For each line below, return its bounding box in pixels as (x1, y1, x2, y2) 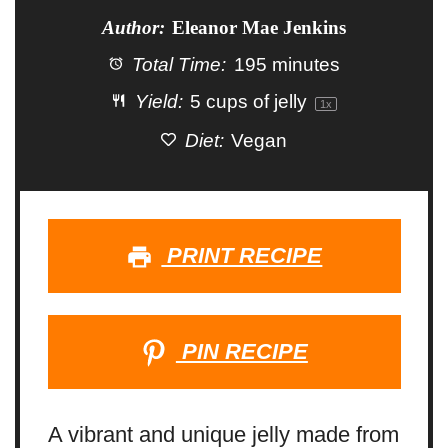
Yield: (129, 91, 183, 113)
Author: (101, 17, 165, 39)
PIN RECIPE (175, 338, 308, 364)
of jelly (248, 91, 313, 113)
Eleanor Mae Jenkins (172, 17, 347, 39)
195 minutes (233, 54, 340, 76)
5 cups (190, 91, 249, 113)
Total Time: (127, 54, 227, 76)
